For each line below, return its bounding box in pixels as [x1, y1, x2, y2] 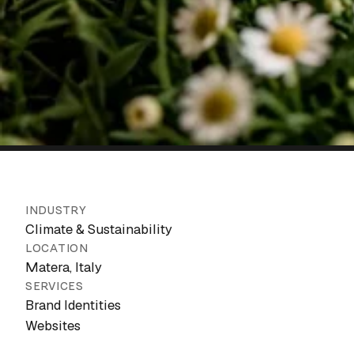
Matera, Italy [25, 258, 102, 276]
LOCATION [25, 241, 88, 255]
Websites [25, 317, 81, 334]
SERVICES [25, 279, 84, 293]
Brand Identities [25, 296, 121, 314]
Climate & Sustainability [25, 220, 172, 238]
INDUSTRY [25, 203, 87, 217]
